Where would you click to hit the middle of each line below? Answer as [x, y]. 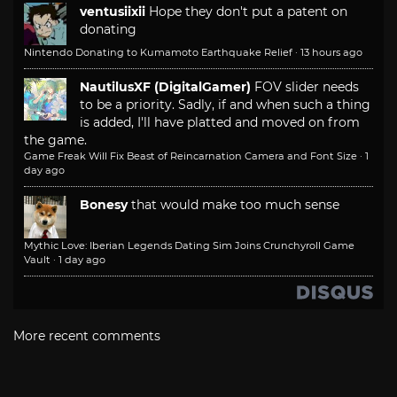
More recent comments [87, 336]
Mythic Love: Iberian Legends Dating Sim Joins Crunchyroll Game [189, 246]
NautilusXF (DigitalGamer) [165, 87]
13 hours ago [331, 53]
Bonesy [104, 205]
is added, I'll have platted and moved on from [220, 123]
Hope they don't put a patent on [248, 12]
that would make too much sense [235, 205]
